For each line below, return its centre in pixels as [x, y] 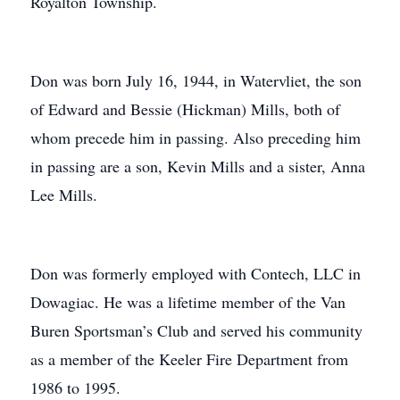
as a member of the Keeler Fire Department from [189, 359]
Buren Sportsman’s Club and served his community [196, 330]
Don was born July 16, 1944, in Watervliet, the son [196, 80]
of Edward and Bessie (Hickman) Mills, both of [185, 109]
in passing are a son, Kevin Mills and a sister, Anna [198, 166]
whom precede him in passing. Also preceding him [196, 137]
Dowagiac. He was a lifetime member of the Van [188, 302]
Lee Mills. [64, 195]
